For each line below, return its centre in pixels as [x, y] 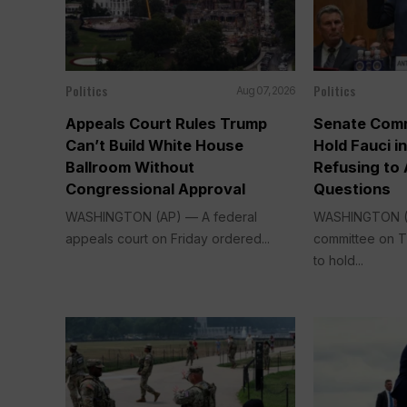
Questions [352, 189]
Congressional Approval [155, 189]
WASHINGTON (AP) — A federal [161, 216]
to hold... [339, 260]
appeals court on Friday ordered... [168, 238]
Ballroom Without [130, 167]
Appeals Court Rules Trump [166, 123]
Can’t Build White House [154, 145]
